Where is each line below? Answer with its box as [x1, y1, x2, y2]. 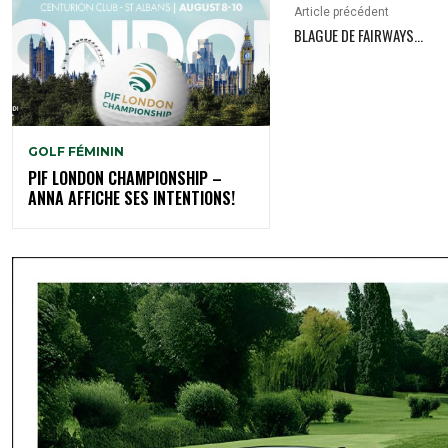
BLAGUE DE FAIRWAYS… [294, 24, 424, 47]
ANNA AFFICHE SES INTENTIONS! [28, 185, 235, 210]
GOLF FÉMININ [28, 143, 124, 159]
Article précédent [294, 5, 390, 20]
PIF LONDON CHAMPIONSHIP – [28, 165, 222, 190]
